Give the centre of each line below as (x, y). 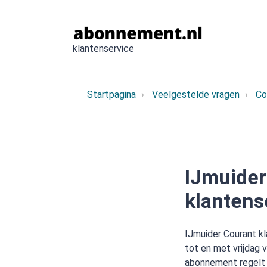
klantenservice (103, 49)
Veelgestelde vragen (196, 94)
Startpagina (111, 94)
